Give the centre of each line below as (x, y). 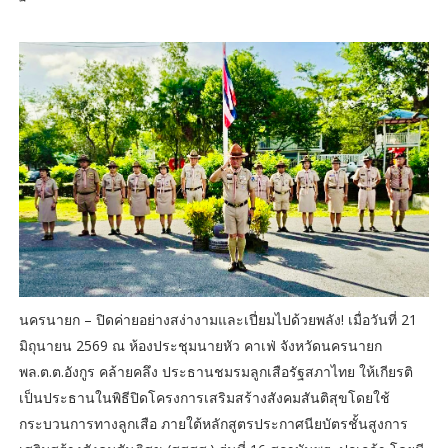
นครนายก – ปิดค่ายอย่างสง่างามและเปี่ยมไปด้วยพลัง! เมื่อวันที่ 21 (217, 319)
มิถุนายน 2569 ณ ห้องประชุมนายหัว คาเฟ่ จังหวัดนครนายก (200, 345)
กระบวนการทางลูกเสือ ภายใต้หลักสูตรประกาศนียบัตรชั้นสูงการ (213, 423)
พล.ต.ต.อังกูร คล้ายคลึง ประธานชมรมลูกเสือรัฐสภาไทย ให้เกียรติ (215, 371)
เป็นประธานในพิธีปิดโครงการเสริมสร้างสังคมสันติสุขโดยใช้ (204, 397)
